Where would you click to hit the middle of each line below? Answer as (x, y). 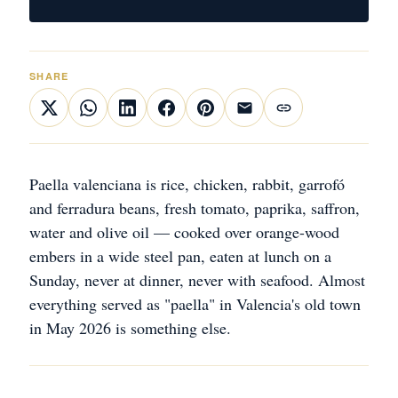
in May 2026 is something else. (130, 328)
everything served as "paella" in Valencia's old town (195, 304)
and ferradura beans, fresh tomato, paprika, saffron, (195, 208)
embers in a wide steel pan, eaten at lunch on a (180, 256)
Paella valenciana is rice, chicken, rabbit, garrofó (187, 184)
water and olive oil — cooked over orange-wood (184, 232)
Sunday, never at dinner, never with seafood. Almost (197, 280)
